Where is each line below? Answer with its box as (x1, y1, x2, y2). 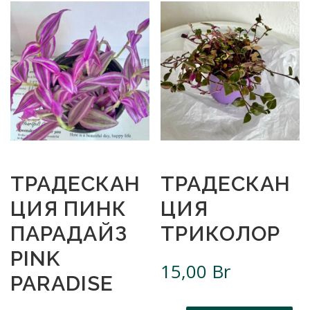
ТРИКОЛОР (161, 221, 281, 246)
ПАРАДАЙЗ (10, 221, 127, 246)
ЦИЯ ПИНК (10, 196, 127, 221)
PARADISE (10, 271, 113, 295)
